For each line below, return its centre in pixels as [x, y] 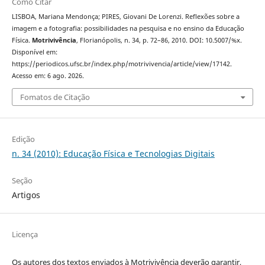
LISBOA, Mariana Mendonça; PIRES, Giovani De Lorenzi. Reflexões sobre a [125, 17]
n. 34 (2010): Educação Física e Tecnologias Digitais [113, 153]
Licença [25, 234]
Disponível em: [34, 52]
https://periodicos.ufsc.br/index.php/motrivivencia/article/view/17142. [122, 64]
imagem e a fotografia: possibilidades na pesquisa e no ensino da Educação [128, 29]
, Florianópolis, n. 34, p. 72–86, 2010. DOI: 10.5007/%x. [159, 41]
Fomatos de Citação [55, 97]
